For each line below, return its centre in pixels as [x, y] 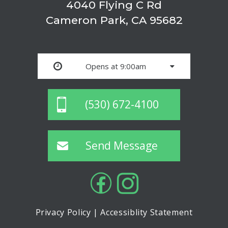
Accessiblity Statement [147, 212]
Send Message [122, 146]
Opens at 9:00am [116, 66]
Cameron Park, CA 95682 [114, 20]
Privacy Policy [63, 212]
